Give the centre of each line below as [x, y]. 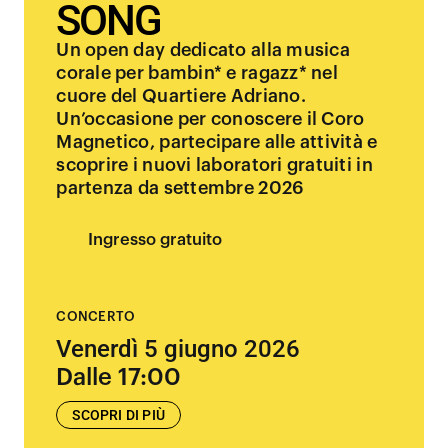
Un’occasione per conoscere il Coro [210, 119]
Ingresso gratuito [155, 239]
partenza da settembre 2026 [180, 188]
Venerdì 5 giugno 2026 [178, 349]
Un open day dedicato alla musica [203, 50]
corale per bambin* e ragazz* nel [197, 73]
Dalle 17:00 [119, 377]
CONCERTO [96, 316]
